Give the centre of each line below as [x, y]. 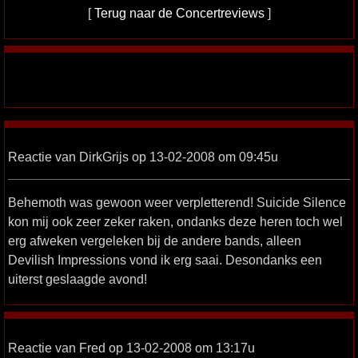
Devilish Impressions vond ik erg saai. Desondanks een [165, 259]
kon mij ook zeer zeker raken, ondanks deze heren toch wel [175, 221]
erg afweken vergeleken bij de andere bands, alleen [155, 240]
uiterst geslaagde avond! [78, 278]
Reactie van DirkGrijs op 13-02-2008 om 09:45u [143, 156]
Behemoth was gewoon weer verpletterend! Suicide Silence [177, 202]
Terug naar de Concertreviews [179, 12]
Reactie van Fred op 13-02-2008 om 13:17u [131, 347]
